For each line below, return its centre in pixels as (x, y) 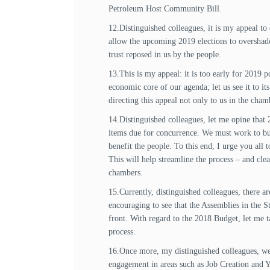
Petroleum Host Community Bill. (165, 9)
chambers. (126, 173)
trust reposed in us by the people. (165, 55)
